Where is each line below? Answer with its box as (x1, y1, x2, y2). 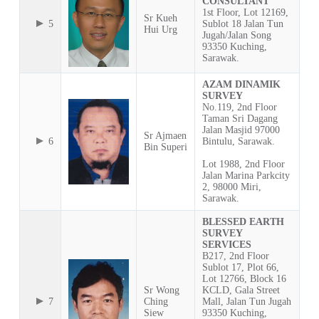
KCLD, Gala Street (202, 285, 280, 296)
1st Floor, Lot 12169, (202, 7, 288, 19)
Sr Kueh (143, 13, 177, 24)
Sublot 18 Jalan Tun (202, 19, 283, 30)
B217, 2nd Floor (202, 251, 269, 262)
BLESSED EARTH (202, 216, 284, 228)
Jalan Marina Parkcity (202, 170, 290, 182)
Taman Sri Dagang (202, 113, 278, 125)
